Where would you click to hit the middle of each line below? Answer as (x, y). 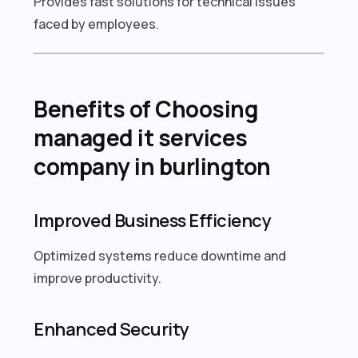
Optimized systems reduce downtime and (160, 255)
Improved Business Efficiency (153, 220)
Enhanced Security (111, 329)
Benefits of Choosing (146, 108)
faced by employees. (97, 24)
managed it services (141, 137)
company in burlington (152, 166)
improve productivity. (98, 278)
